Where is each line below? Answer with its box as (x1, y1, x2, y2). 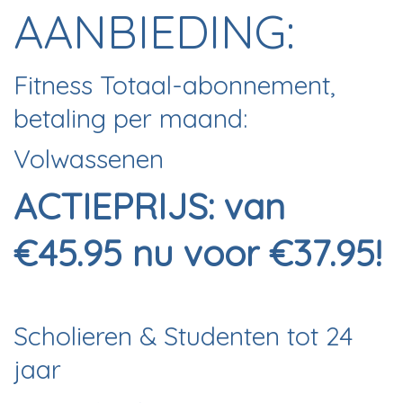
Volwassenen (13, 141, 164, 175)
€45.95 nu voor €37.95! (13, 229, 381, 275)
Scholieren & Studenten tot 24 (13, 318, 353, 352)
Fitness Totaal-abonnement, (13, 67, 336, 101)
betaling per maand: (13, 101, 247, 134)
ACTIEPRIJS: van (13, 183, 285, 228)
